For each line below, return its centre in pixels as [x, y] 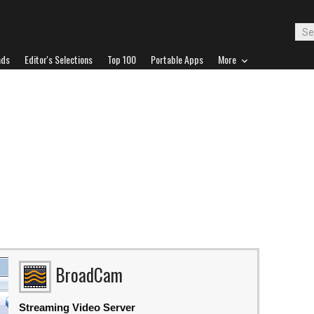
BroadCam [89, 274]
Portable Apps [177, 59]
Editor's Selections [59, 59]
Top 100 [122, 59]
